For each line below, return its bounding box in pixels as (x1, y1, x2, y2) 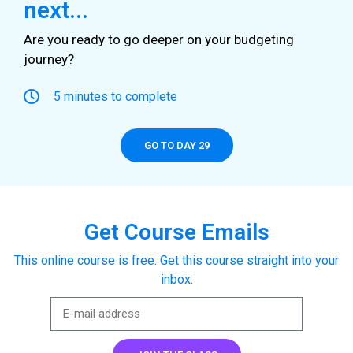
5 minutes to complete (54, 89, 177, 105)
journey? (24, 50, 77, 67)
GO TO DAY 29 (143, 139, 210, 152)
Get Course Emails (84, 219, 269, 246)
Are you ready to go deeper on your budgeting (24, 31, 294, 47)
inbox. (160, 272, 193, 288)
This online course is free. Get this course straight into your (14, 253, 339, 269)
